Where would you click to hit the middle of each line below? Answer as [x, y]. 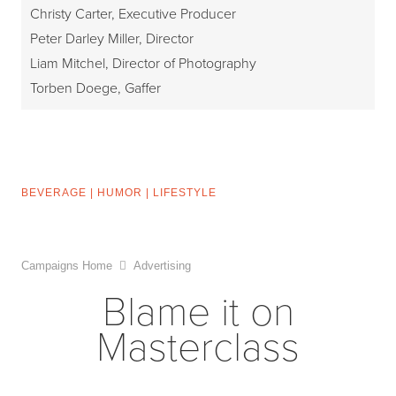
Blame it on [198, 313]
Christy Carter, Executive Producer [133, 15]
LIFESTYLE [185, 193]
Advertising [162, 266]
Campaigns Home [67, 266]
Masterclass [198, 348]
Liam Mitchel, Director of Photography [143, 64]
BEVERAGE [54, 193]
